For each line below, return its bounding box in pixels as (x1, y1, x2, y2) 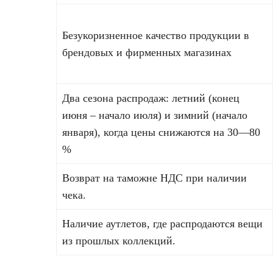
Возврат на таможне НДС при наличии (62, 172, 247, 185)
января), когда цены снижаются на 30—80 (62, 126, 260, 139)
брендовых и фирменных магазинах (62, 46, 232, 59)
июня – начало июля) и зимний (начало (62, 109, 247, 122)
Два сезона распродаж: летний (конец (62, 92, 239, 105)
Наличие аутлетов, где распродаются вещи (62, 218, 263, 230)
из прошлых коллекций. (62, 235, 175, 247)
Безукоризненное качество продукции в (62, 29, 249, 42)
